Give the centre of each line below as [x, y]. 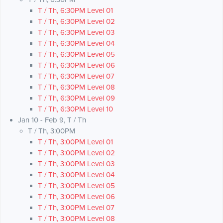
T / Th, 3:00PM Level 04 [76, 175]
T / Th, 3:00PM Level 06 [76, 197]
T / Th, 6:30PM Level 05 [76, 55]
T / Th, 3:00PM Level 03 [76, 164]
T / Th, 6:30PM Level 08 [76, 87]
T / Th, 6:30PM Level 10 [75, 109]
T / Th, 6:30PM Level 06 [76, 65]
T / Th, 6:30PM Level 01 [75, 11]
